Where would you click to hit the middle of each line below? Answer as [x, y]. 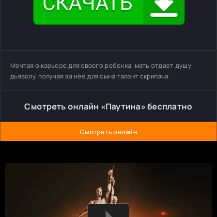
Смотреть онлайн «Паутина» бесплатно [108, 106]
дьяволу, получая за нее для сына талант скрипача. [90, 76]
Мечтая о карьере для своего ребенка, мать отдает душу [101, 65]
